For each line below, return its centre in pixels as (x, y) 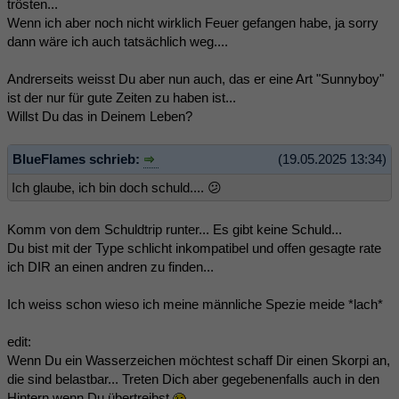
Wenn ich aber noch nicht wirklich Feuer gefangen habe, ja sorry (193, 22)
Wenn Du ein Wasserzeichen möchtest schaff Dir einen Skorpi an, (199, 361)
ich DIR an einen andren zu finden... (110, 267)
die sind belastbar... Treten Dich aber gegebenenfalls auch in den (193, 379)
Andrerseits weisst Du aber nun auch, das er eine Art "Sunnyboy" (195, 78)
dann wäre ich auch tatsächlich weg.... (118, 41)
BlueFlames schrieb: (78, 159)
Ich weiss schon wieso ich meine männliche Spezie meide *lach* (195, 305)
